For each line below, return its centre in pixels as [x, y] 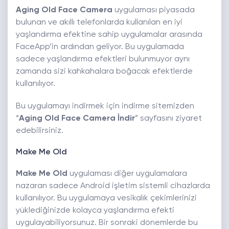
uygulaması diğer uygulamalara [127, 174]
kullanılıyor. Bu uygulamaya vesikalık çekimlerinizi [106, 199]
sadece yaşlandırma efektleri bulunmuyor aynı [103, 60]
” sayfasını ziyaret [168, 119]
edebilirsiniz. [40, 131]
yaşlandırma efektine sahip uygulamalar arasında [109, 35]
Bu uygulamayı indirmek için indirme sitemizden [105, 107]
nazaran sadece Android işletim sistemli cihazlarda [113, 186]
